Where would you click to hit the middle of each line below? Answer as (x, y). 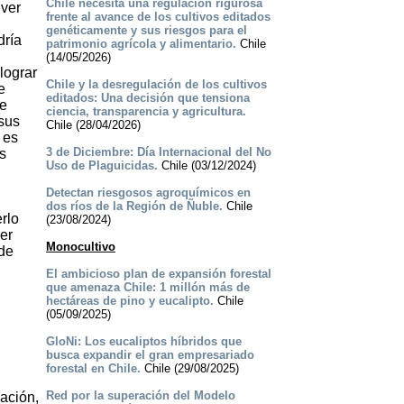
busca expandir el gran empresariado (150, 355)
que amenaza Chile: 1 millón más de (147, 288)
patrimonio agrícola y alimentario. (141, 44)
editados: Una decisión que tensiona (147, 98)
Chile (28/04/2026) (93, 125)
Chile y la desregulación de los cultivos (156, 85)
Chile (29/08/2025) (189, 369)
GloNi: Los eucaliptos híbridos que (143, 342)
